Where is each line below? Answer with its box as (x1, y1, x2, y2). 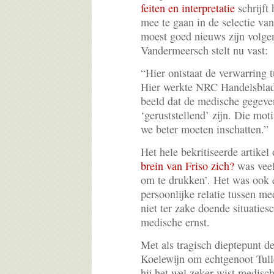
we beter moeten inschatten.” (141, 122, 268, 137)
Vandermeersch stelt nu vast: (141, 43, 268, 58)
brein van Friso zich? (141, 158, 234, 174)
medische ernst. (141, 215, 210, 230)
